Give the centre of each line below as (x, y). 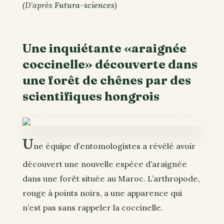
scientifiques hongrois (91, 96)
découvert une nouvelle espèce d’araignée (104, 164)
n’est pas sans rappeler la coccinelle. (92, 208)
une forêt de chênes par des (106, 80)
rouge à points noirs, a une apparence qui (102, 193)
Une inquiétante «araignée (104, 48)
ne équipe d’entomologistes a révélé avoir (114, 146)
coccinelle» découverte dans (110, 64)
